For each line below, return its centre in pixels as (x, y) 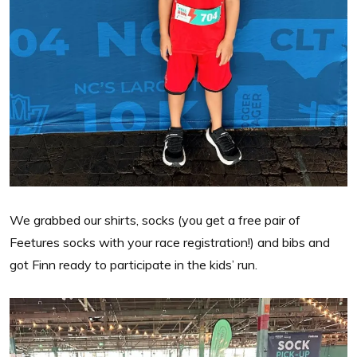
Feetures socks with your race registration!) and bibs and (170, 242)
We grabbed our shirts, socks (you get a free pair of (155, 220)
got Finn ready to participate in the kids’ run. (133, 264)
